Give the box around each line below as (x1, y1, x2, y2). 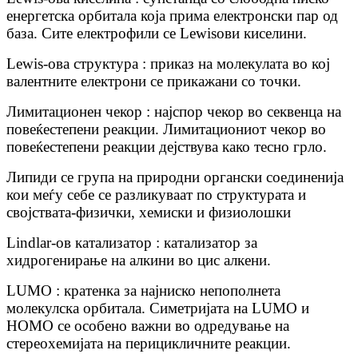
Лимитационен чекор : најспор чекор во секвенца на (6, 103, 341, 121)
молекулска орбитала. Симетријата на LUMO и (6, 300, 309, 317)
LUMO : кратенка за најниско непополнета (6, 282, 280, 300)
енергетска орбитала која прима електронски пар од (6, 7, 338, 25)
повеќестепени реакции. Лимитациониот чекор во (6, 121, 326, 138)
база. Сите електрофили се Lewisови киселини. (6, 25, 307, 42)
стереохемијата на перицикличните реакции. (6, 335, 291, 352)
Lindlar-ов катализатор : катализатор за (6, 234, 257, 252)
